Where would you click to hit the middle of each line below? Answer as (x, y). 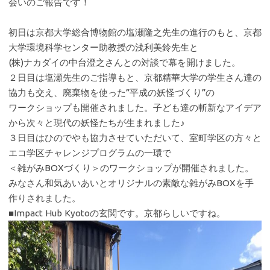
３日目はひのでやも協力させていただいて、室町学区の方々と (135, 138)
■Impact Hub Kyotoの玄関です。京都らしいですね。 (117, 213)
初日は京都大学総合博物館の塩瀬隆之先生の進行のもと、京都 (135, 33)
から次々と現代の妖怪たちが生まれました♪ (97, 123)
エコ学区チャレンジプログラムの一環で (90, 153)
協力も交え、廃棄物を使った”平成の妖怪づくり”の (111, 93)
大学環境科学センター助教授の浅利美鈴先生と (103, 48)
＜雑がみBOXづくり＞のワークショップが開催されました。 (131, 168)
